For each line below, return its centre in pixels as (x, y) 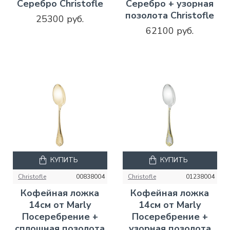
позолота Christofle (170, 15)
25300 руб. (60, 19)
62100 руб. (170, 31)
